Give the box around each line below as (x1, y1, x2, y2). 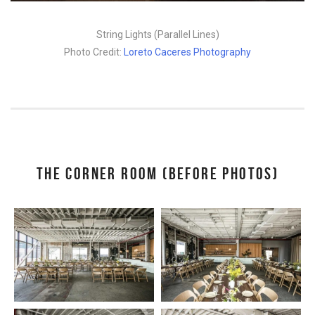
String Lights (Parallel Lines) (96, 29, 219, 41)
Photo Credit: (64, 46, 124, 58)
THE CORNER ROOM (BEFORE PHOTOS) (36, 165, 279, 184)
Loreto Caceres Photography (124, 46, 251, 58)
